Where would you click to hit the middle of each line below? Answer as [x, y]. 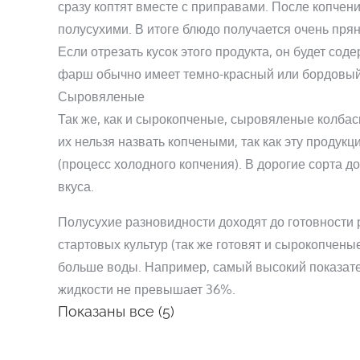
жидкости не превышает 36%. [147, 289]
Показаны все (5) [116, 311]
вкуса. [76, 186]
